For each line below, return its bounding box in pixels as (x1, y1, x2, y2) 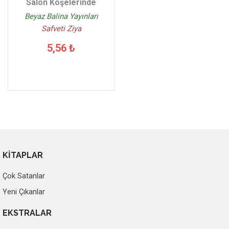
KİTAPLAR (3, 150, 43, 160)
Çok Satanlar (3, 171, 45, 180)
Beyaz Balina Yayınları (24, 11, 98, 21)
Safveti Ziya (41, 24, 81, 33)
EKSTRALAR (3, 208, 52, 218)
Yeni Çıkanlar (3, 187, 45, 196)
